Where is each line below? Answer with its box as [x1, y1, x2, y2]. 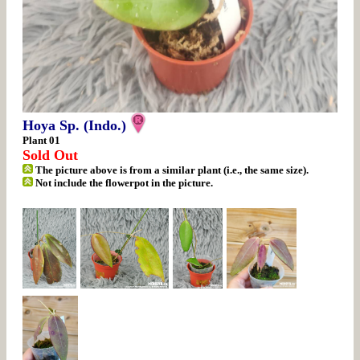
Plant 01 [22, 134, 60, 147]
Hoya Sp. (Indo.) [22, 117, 126, 134]
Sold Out [22, 147, 78, 164]
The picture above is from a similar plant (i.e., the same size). [33, 164, 309, 177]
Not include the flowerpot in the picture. [33, 177, 214, 190]
